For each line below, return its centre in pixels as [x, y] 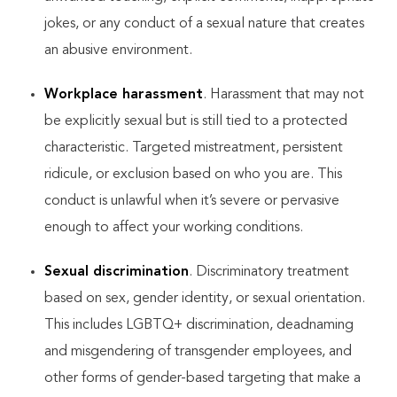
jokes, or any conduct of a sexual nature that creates [204, 24]
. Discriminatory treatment [269, 272]
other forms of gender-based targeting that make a [202, 378]
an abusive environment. [118, 51]
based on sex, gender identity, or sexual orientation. [205, 299]
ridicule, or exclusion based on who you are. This [193, 175]
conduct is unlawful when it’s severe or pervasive [192, 201]
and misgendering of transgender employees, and [198, 352]
